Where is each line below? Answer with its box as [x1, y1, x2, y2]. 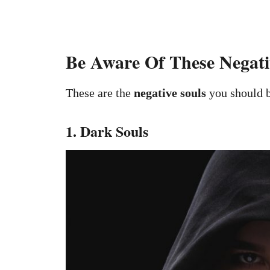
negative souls [134, 86, 206, 99]
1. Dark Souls [66, 121, 148, 142]
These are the [66, 86, 134, 99]
